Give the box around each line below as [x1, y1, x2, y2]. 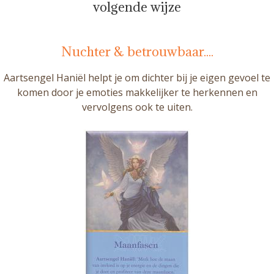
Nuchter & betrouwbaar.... [61, 43, 213, 60]
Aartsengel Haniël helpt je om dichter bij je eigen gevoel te [4, 70, 270, 84]
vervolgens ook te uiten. [81, 100, 193, 114]
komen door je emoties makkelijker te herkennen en [17, 85, 257, 99]
